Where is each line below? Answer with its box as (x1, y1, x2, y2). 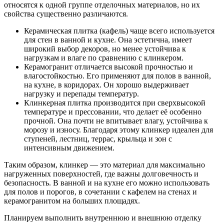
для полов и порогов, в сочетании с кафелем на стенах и (4, 187, 197, 196)
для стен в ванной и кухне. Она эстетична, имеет (24, 35, 192, 44)
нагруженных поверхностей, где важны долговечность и (4, 169, 198, 178)
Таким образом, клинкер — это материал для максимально (4, 160, 205, 169)
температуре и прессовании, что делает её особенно (24, 107, 201, 116)
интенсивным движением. (24, 143, 114, 152)
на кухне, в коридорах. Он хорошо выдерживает (24, 80, 189, 89)
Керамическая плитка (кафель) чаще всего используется (24, 26, 214, 35)
